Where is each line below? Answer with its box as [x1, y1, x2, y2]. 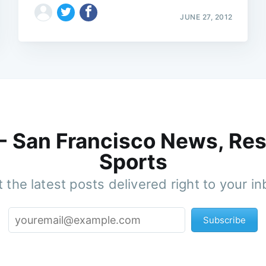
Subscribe [203, 214, 246, 226]
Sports [99, 149, 167, 175]
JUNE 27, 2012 [180, 12, 233, 21]
